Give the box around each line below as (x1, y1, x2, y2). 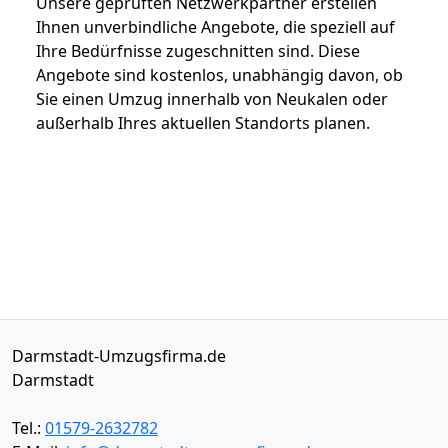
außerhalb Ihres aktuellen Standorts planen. (36, 111, 370, 134)
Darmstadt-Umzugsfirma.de (12, 344, 226, 367)
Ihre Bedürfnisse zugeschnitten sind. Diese (36, 39, 360, 62)
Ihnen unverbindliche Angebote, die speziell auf (36, 15, 395, 38)
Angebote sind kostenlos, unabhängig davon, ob (36, 63, 403, 86)
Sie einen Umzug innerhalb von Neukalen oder (36, 87, 388, 110)
